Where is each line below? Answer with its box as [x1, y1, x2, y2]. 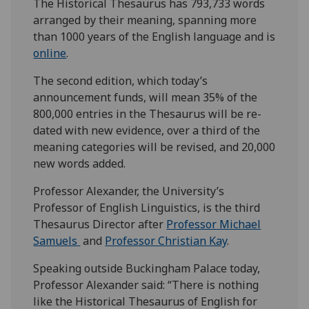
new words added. [33, 156, 126, 172]
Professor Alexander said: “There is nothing [33, 277, 259, 293]
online [33, 46, 67, 61]
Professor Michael [166, 217, 261, 232]
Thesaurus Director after [33, 217, 167, 232]
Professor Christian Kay [105, 233, 228, 249]
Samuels [33, 233, 81, 249]
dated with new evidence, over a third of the [33, 123, 261, 139]
